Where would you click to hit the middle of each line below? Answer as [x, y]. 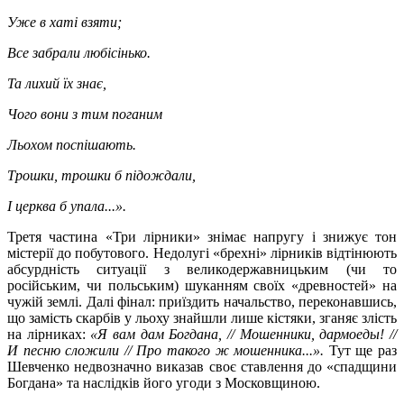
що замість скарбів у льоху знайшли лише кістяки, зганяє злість [202, 317]
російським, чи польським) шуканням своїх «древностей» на [202, 285]
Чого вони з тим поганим [85, 114]
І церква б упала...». [67, 206]
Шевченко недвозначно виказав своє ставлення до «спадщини [202, 366]
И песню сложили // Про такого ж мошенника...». [166, 350]
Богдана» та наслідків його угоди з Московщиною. [165, 382]
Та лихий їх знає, [57, 83]
